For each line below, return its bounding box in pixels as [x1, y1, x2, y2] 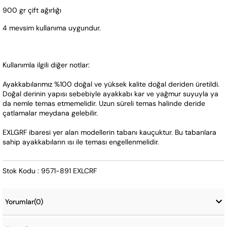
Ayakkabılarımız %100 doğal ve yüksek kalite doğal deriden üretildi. [3, 80, 219, 89]
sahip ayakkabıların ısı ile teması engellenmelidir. [3, 137, 159, 147]
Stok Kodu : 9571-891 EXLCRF [3, 166, 97, 176]
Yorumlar [5, 197, 34, 207]
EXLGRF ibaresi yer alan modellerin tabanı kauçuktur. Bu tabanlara [3, 128, 216, 137]
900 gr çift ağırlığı [3, 6, 61, 15]
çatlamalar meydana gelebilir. [3, 108, 98, 118]
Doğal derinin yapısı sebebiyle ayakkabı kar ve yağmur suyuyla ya [3, 89, 218, 99]
